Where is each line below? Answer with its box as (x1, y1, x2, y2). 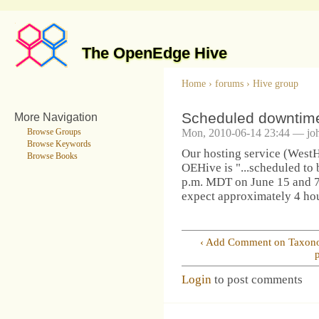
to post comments (211, 272, 303, 286)
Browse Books (26, 151, 78, 161)
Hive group (253, 78, 298, 89)
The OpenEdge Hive (82, 43, 227, 62)
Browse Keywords (26, 139, 91, 149)
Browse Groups (26, 127, 81, 137)
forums (215, 78, 244, 89)
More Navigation (14, 110, 98, 123)
